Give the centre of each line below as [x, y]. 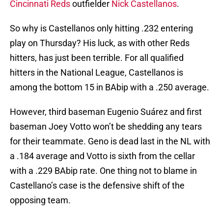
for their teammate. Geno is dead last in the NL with [110, 141]
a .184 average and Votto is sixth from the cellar [102, 156]
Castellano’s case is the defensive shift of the [97, 186]
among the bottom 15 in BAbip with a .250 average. [110, 87]
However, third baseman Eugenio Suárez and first [106, 112]
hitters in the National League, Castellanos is [96, 73]
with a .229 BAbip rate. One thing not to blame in [103, 171]
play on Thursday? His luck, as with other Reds [100, 43]
